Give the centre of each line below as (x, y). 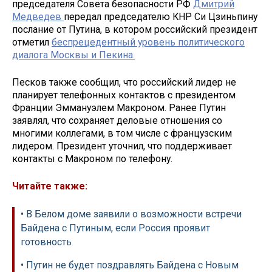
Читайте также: (50, 186)
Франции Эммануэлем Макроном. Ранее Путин (119, 108)
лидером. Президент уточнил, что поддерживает (122, 146)
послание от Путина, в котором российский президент (135, 30)
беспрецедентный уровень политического (148, 42)
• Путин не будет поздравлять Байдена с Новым (130, 265)
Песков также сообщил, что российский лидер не (124, 83)
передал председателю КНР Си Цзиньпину (161, 17)
